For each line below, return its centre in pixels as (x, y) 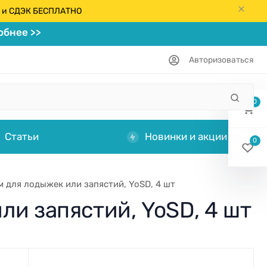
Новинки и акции (186, 137)
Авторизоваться (221, 60)
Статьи (21, 137)
